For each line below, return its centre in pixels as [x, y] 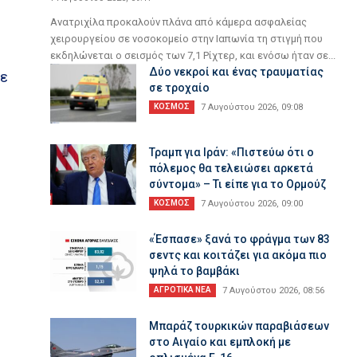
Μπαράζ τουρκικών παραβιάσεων [239, 326]
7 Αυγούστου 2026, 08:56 [274, 291]
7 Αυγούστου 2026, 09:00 [252, 204]
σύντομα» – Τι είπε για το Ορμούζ [238, 184]
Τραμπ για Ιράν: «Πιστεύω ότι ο [232, 153]
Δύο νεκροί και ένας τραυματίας [237, 71]
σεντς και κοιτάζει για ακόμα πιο [238, 255]
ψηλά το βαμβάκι [195, 271]
